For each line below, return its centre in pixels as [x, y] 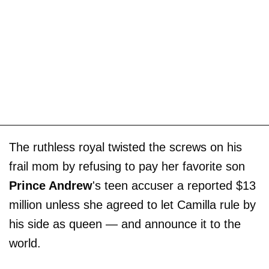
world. [25, 243]
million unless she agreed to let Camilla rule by [132, 204]
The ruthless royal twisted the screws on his [125, 147]
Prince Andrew [51, 185]
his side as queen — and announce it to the [125, 224]
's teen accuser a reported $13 [174, 185]
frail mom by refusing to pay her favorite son [127, 166]
